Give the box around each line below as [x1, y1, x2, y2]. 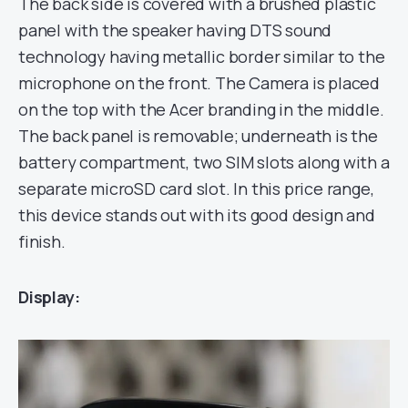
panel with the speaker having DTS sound [18, 18, 332, 41]
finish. [18, 229, 66, 252]
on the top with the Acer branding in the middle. [18, 97, 384, 120]
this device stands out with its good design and [18, 203, 375, 226]
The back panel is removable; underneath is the [18, 124, 378, 147]
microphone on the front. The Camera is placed [18, 71, 380, 94]
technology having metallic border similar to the [18, 45, 385, 67]
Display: [18, 285, 80, 308]
